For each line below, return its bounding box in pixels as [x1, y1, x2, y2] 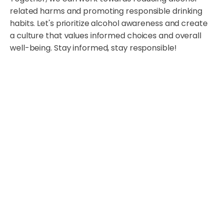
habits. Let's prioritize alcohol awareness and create [10, 18, 208, 29]
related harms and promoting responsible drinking [10, 5, 203, 17]
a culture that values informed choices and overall [10, 30, 201, 42]
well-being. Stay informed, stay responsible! [10, 42, 177, 54]
